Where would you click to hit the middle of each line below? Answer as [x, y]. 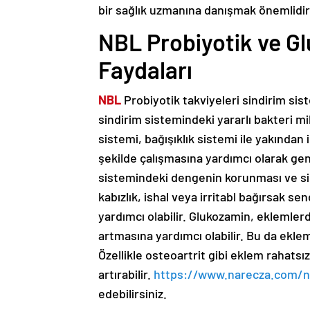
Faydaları [145, 70]
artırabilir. [126, 274]
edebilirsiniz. [133, 293]
